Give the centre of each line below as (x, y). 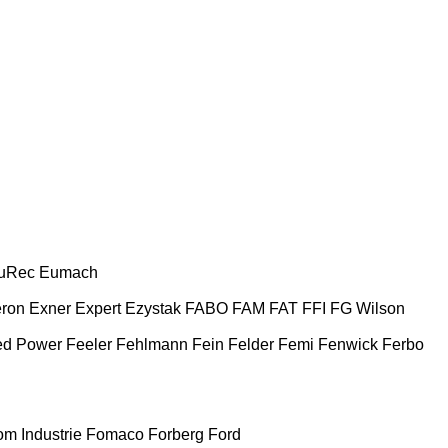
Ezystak (153, 308)
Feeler (89, 344)
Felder (251, 344)
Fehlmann (152, 344)
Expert (98, 308)
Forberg (176, 434)
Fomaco (115, 434)
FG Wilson (367, 308)
